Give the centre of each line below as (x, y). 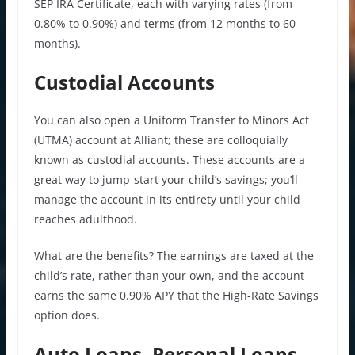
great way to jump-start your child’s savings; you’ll (166, 179)
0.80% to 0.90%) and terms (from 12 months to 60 (164, 23)
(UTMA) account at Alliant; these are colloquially (160, 139)
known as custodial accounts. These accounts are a (169, 159)
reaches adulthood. (85, 219)
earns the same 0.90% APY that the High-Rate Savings (176, 295)
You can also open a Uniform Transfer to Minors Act (171, 120)
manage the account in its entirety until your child (167, 199)
